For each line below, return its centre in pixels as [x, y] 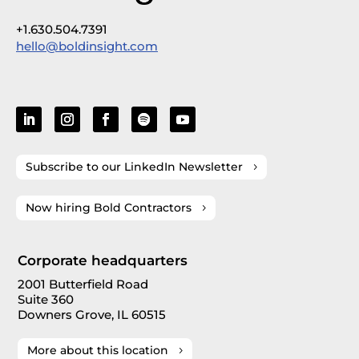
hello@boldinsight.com [87, 46]
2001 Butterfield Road [83, 284]
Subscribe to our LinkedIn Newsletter [134, 166]
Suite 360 [46, 299]
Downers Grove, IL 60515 [92, 314]
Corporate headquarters [103, 260]
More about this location [98, 350]
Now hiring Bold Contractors [109, 207]
